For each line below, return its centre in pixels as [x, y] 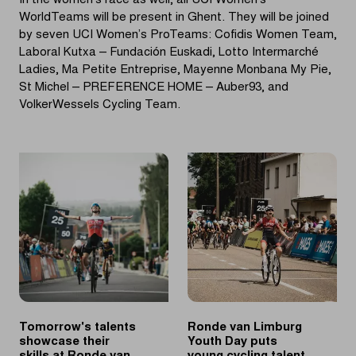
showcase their [64, 342]
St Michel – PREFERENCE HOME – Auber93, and [154, 88]
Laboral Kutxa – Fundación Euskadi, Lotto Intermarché [169, 53]
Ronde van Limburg [245, 328]
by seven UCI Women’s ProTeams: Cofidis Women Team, [178, 36]
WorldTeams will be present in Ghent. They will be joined [174, 18]
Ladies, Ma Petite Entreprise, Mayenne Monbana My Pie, [175, 71]
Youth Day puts [232, 342]
